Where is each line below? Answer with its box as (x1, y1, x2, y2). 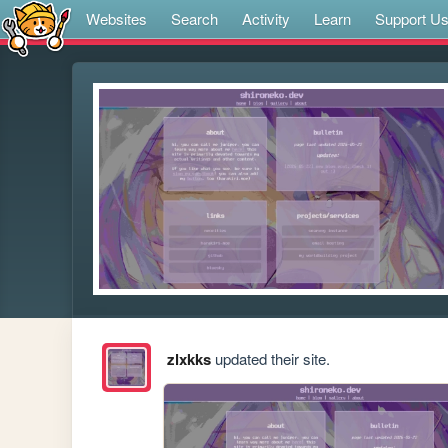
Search (171, 8, 218, 29)
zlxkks (166, 348, 211, 371)
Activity (242, 8, 290, 29)
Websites (86, 8, 147, 29)
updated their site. (210, 348, 330, 370)
